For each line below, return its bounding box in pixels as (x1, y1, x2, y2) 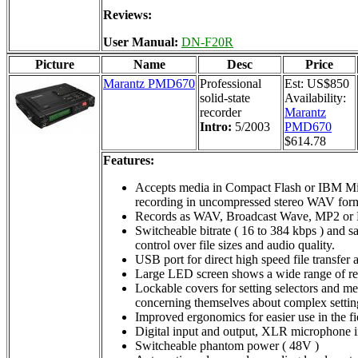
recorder (200, 105, 241, 119)
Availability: (284, 90, 346, 105)
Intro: (200, 119, 235, 133)
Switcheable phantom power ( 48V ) (135, 338, 319, 352)
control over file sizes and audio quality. (135, 237, 335, 252)
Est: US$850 (284, 76, 349, 90)
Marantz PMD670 (103, 76, 195, 90)
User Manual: (103, 34, 181, 49)
